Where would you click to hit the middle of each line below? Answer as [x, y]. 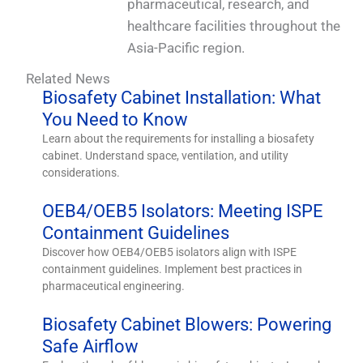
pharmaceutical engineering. [114, 286]
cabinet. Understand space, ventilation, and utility [166, 155]
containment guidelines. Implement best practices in [173, 269]
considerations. [81, 172]
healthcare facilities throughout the [234, 26]
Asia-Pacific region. [186, 48]
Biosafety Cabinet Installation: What [182, 97]
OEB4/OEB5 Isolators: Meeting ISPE [183, 211]
